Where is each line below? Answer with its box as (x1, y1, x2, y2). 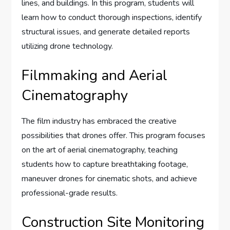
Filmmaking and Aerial (22, 66, 168, 86)
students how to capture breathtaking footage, (22, 159, 188, 170)
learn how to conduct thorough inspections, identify (22, 12, 202, 24)
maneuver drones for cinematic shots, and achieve (22, 173, 198, 185)
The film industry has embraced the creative (22, 116, 177, 127)
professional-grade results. (22, 187, 118, 199)
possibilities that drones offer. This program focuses (22, 130, 206, 142)
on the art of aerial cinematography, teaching (22, 144, 178, 156)
